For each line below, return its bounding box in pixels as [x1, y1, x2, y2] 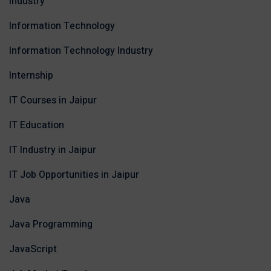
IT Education [9, 118, 64, 133]
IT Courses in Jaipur [9, 93, 97, 108]
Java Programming [9, 217, 93, 232]
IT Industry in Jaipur [9, 143, 96, 158]
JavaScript [9, 242, 57, 257]
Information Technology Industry [9, 44, 153, 59]
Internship [9, 68, 53, 83]
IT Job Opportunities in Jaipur [9, 168, 139, 183]
